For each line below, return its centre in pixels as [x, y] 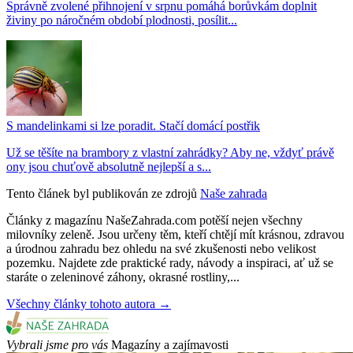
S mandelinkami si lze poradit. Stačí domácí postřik [133, 126]
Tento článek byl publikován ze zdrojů [102, 194]
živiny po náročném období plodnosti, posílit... [122, 20]
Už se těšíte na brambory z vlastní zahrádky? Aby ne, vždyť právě [170, 153]
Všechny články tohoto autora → [89, 304]
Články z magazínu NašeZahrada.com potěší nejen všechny [154, 221]
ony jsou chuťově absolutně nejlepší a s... [109, 167]
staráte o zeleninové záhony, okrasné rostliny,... [123, 277]
